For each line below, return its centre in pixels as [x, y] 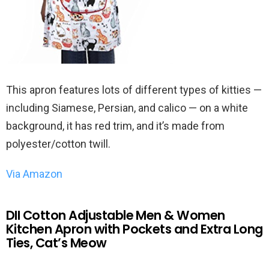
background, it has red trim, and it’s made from [115, 125]
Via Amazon [34, 174]
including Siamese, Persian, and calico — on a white [127, 107]
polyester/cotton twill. [58, 144]
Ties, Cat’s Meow [56, 243]
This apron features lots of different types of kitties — [134, 89]
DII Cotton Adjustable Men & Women [116, 215]
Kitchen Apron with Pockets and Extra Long [134, 229]
